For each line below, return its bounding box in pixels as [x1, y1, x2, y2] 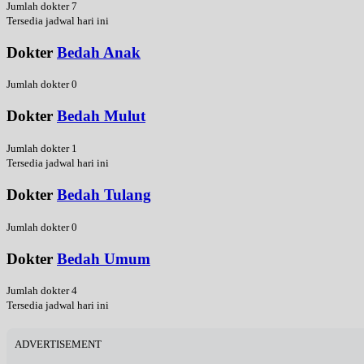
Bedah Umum [57, 249, 150, 267]
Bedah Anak [57, 43, 141, 61]
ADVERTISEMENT [15, 338, 102, 351]
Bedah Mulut [57, 107, 145, 125]
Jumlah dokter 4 [6, 284, 77, 297]
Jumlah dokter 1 [6, 141, 77, 154]
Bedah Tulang [57, 185, 151, 203]
